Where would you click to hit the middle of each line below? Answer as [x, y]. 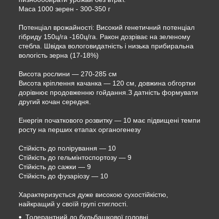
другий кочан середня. [55, 101]
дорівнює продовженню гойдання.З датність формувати [108, 92]
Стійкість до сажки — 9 [55, 166]
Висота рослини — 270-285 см [68, 74]
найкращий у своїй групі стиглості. [73, 204]
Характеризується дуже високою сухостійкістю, [93, 194]
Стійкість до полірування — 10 [67, 148]
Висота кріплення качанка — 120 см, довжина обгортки [107, 83]
